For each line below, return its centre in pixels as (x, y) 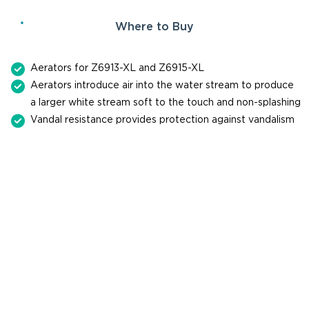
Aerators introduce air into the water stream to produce (162, 84)
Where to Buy (154, 27)
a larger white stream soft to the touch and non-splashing (166, 102)
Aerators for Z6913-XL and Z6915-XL (117, 67)
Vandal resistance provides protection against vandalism (162, 119)
